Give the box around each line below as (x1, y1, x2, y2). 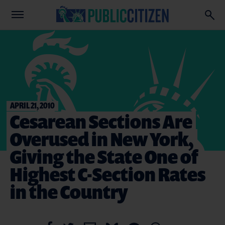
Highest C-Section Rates (10, 161, 205, 187)
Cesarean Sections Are (10, 108, 192, 134)
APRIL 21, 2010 (10, 99, 55, 111)
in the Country (10, 179, 128, 204)
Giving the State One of (10, 144, 198, 169)
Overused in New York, (10, 126, 194, 152)
